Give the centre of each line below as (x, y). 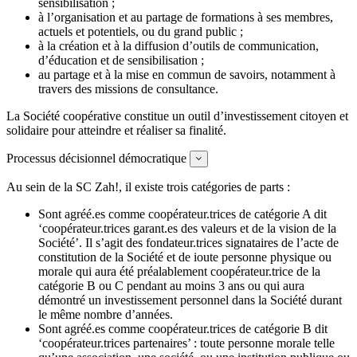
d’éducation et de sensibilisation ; (121, 60)
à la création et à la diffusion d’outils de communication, (178, 45)
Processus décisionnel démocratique (96, 158)
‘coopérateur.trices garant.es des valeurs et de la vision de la (187, 228)
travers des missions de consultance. (128, 88)
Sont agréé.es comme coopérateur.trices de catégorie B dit (183, 328)
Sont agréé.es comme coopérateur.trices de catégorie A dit (182, 214)
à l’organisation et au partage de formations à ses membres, (186, 17)
